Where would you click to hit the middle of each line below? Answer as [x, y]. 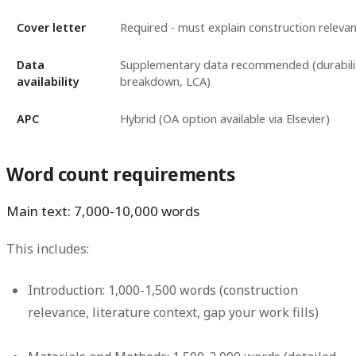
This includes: [48, 249]
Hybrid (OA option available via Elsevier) [224, 119]
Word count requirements [121, 175]
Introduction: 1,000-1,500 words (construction [163, 290]
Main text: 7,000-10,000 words [103, 211]
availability [48, 82]
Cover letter [51, 28]
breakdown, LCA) [165, 82]
